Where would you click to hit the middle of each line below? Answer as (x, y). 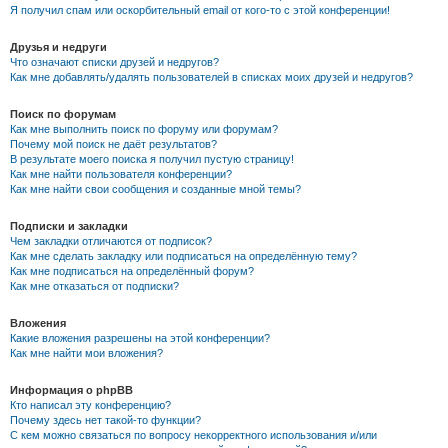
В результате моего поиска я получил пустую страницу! (152, 159)
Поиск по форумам (63, 114)
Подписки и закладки (69, 226)
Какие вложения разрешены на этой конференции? (140, 338)
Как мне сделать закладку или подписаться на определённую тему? (183, 256)
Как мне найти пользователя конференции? (121, 174)
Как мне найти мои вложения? (86, 353)
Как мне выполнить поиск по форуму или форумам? (144, 129)
